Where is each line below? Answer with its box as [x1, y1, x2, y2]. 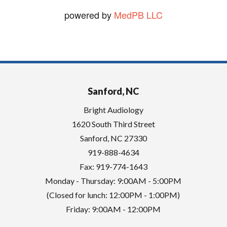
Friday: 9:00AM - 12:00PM [66, 204, 161, 214]
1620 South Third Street [71, 119, 155, 129]
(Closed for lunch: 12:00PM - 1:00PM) [47, 190, 180, 200]
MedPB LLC [111, 8, 163, 21]
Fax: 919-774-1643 [79, 161, 147, 171]
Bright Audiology [83, 104, 143, 115]
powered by [64, 8, 111, 21]
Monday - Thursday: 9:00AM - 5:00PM [45, 175, 182, 185]
